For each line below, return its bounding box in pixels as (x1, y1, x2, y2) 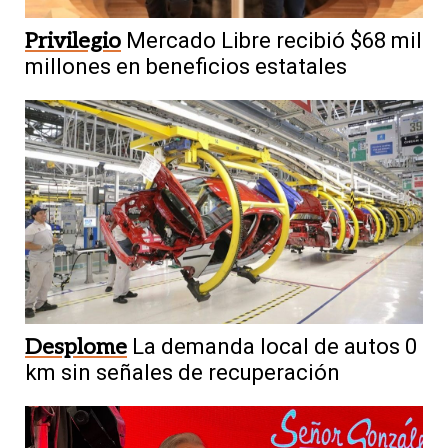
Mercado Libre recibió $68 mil (126, 28, 422, 54)
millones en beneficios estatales (25, 54, 347, 80)
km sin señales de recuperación (25, 359, 340, 385)
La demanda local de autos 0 (132, 333, 417, 359)
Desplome (25, 333, 127, 360)
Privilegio (25, 28, 121, 55)
